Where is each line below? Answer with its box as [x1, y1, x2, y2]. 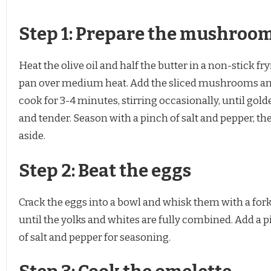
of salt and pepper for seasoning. [19, 230, 171, 244]
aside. [19, 129, 45, 143]
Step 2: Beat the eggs [19, 160, 191, 181]
